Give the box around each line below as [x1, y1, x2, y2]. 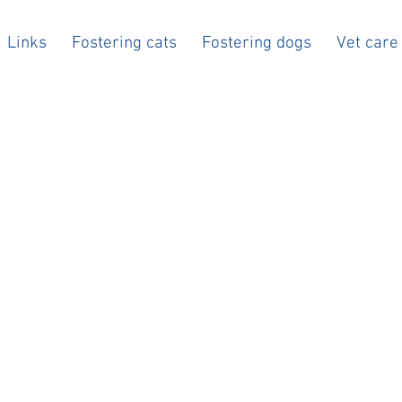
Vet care [336, 33, 398, 54]
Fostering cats [72, 33, 177, 54]
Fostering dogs [202, 33, 311, 54]
